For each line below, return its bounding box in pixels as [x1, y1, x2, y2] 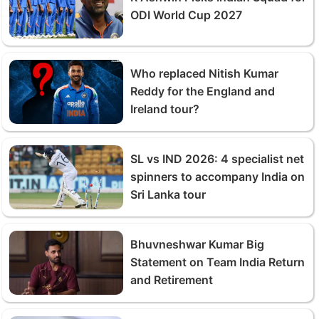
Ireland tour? [130, 102, 199, 116]
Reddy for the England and [130, 84, 275, 98]
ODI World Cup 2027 [130, 7, 242, 22]
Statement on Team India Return [130, 255, 305, 269]
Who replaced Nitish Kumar [130, 66, 278, 80]
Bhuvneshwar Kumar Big [130, 237, 264, 251]
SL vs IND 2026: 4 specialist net [130, 152, 304, 166]
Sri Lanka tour [130, 187, 206, 202]
